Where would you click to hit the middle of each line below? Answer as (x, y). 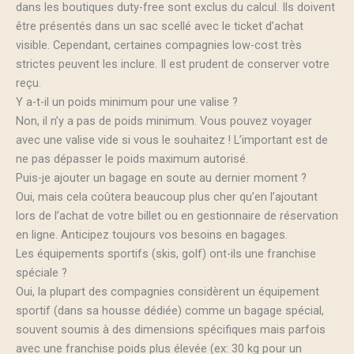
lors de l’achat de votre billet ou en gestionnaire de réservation (177, 215)
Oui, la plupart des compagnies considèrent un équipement (168, 291)
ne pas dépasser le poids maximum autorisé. (132, 158)
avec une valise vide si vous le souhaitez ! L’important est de (172, 139)
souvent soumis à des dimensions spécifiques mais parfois (171, 329)
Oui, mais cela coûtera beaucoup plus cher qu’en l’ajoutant (167, 196)
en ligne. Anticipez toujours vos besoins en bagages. (152, 234)
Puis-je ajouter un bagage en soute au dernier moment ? (161, 177)
